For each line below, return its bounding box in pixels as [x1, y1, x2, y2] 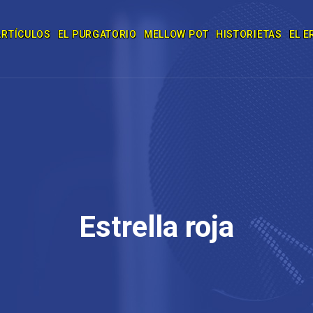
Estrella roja [79, 210, 234, 244]
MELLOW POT [143, 29, 209, 40]
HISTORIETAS [215, 29, 282, 40]
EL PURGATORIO [57, 29, 137, 40]
